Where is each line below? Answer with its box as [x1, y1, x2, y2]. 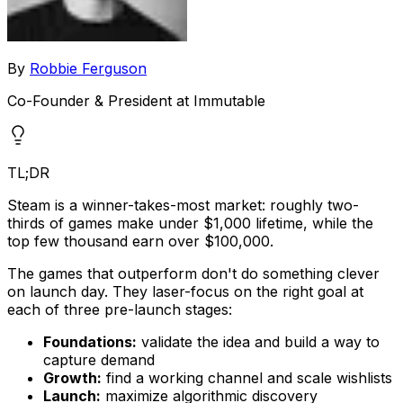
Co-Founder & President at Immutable [7, 91, 265, 110]
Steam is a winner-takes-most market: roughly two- [7, 195, 359, 214]
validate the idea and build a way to [137, 332, 380, 351]
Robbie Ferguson [30, 58, 147, 77]
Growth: [43, 368, 102, 387]
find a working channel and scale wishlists [102, 368, 392, 387]
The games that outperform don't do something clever [7, 264, 380, 282]
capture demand [43, 350, 155, 369]
